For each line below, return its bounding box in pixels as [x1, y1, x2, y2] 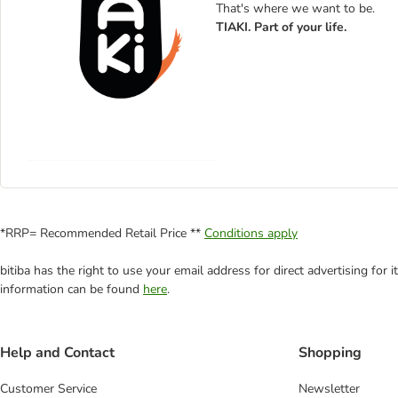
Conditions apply [204, 225, 298, 242]
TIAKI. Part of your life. [216, 19, 346, 36]
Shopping [298, 343, 362, 363]
